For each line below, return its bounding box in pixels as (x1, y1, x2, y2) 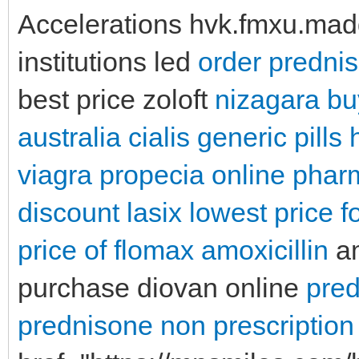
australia (18, 121, 121, 152)
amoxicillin (201, 234, 329, 265)
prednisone (18, 309, 153, 341)
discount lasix (18, 196, 182, 228)
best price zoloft (18, 83, 215, 115)
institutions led (18, 46, 198, 77)
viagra (18, 159, 92, 190)
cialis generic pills (128, 121, 342, 152)
